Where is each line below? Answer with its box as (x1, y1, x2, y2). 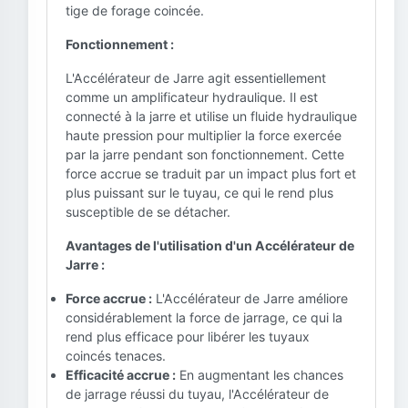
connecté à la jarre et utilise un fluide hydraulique (66, 108, 357, 124)
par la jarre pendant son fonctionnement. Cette (66, 147, 344, 162)
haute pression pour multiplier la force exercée (66, 127, 342, 143)
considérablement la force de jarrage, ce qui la (66, 310, 342, 325)
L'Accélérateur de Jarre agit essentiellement (66, 70, 326, 86)
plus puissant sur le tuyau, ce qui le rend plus (66, 185, 333, 200)
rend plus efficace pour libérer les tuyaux (66, 329, 310, 344)
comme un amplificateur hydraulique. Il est (66, 89, 318, 105)
